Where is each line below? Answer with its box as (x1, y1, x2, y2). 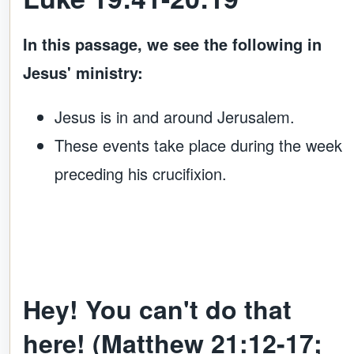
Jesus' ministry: (23, 61, 143, 85)
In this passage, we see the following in (23, 32, 322, 56)
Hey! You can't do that (23, 291, 292, 328)
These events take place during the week (55, 134, 342, 157)
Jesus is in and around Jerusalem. (55, 105, 295, 129)
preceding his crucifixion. (55, 162, 227, 186)
